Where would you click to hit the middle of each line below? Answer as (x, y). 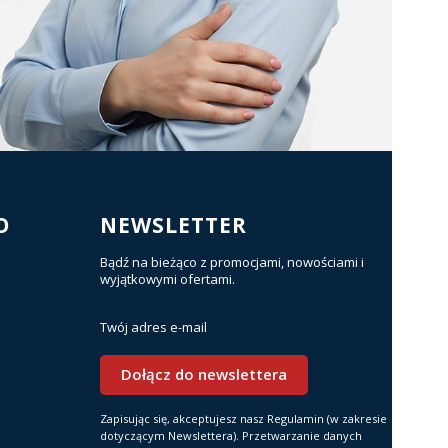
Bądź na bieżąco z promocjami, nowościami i (232, 261)
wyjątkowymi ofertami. (167, 278)
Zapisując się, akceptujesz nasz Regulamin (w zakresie (243, 418)
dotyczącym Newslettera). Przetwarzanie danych (231, 435)
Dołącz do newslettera (204, 374)
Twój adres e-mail (153, 326)
